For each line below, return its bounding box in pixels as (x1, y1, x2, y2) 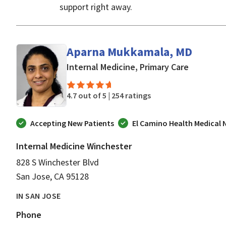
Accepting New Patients (30, 118, 114, 128)
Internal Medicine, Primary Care (67, 61, 189, 73)
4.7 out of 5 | (67, 90, 111, 100)
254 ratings (111, 90, 151, 100)
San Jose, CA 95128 (16, 170, 89, 182)
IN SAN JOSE (16, 190, 61, 201)
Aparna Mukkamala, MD (67, 43, 192, 60)
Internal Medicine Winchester (16, 140, 132, 152)
